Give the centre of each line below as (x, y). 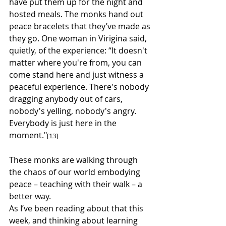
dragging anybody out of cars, (67, 99)
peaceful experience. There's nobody (80, 87)
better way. (30, 196)
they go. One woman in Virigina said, (79, 38)
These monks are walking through (74, 160)
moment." (28, 135)
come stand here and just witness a (77, 74)
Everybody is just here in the (64, 123)
